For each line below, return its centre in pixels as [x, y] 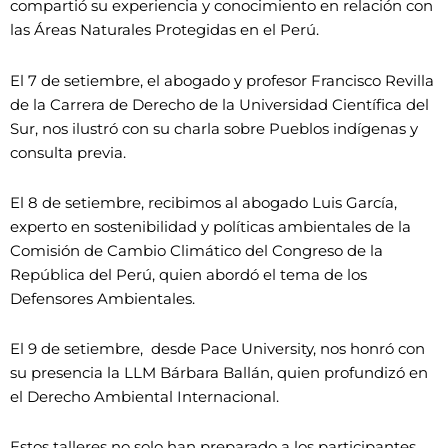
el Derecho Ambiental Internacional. [144, 397]
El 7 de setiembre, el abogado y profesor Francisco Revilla [222, 80]
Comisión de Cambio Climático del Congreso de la [196, 250]
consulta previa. [68, 152]
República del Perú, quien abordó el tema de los [188, 274]
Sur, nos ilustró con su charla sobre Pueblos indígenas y [214, 128]
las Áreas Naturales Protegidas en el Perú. [164, 30]
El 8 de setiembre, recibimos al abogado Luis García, [203, 202]
